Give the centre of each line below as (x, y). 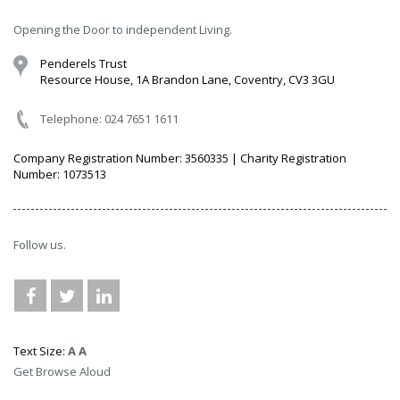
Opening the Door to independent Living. (123, 29)
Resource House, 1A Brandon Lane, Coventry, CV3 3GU (187, 79)
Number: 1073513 (60, 174)
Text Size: (41, 350)
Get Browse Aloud (62, 371)
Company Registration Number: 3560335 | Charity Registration (180, 158)
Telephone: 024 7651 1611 (109, 118)
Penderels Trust (83, 63)
